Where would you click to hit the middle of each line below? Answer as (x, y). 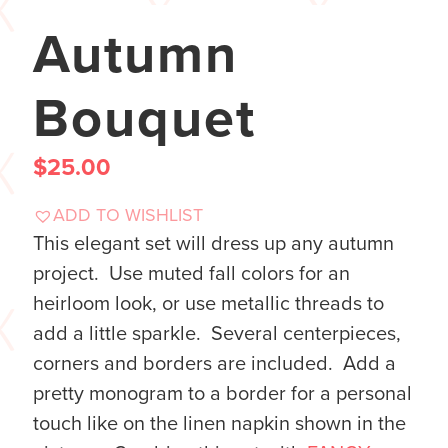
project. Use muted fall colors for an (191, 273)
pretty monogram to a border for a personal (222, 393)
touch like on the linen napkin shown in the (219, 423)
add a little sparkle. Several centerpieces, (217, 333)
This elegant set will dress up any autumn (213, 243)
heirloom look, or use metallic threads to (208, 303)
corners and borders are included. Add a (214, 363)
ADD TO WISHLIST (128, 214)
